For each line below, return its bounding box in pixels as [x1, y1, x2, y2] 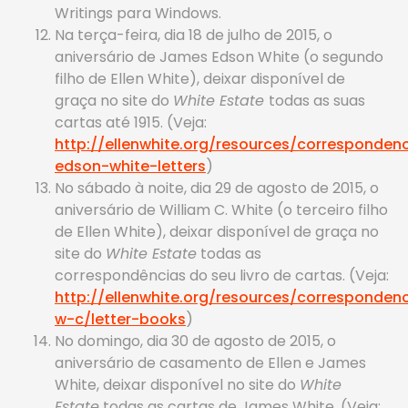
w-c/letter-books [55, 309, 186, 330]
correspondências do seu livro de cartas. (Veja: [55, 265, 389, 286]
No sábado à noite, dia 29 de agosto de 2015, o [55, 178, 379, 199]
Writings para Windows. [55, 3, 221, 24]
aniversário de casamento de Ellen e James [55, 352, 366, 373]
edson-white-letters [55, 156, 206, 177]
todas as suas [269, 90, 365, 111]
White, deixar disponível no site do [55, 374, 300, 395]
